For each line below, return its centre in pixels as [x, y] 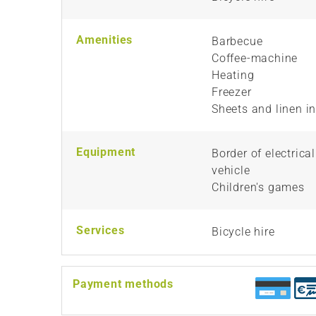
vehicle [231, 170]
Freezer [232, 92]
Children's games [258, 187]
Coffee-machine [255, 58]
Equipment [106, 152]
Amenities [105, 39]
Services [101, 230]
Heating [233, 75]
